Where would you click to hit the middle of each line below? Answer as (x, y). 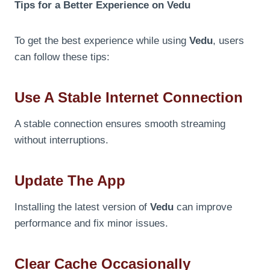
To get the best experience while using (102, 40)
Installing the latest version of (82, 207)
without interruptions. (61, 140)
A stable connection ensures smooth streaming (120, 124)
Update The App (70, 180)
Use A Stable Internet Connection (129, 97)
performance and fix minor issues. (91, 223)
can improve (203, 207)
